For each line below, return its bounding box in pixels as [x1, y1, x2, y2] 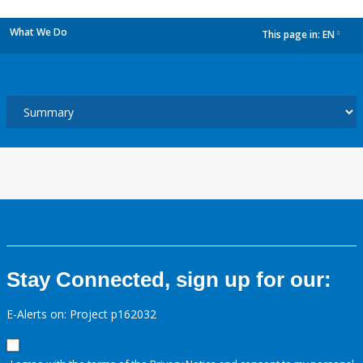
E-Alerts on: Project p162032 [6, 306, 156, 322]
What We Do [10, 25, 67, 39]
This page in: [262, 28, 322, 42]
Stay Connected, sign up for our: [6, 267, 331, 292]
